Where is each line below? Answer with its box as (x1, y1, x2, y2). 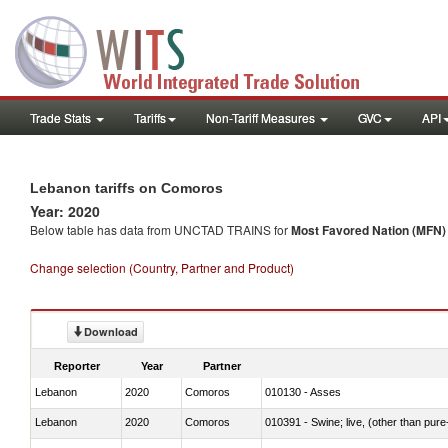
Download (84, 324, 138, 339)
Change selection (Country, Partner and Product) (30, 259, 294, 276)
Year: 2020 (30, 201, 100, 221)
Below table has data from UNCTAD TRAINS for (30, 221, 291, 238)
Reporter (54, 359, 100, 372)
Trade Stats (30, 109, 94, 126)
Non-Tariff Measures (206, 109, 318, 126)
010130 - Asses (265, 385, 341, 398)
